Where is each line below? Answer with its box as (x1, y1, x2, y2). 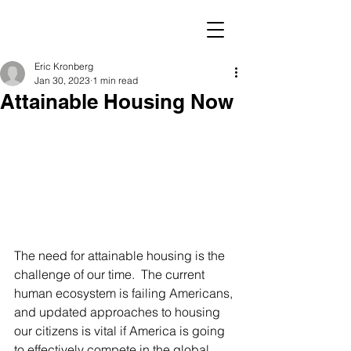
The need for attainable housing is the (14, 248, 228, 263)
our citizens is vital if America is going (14, 323, 228, 338)
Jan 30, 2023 (34, 74, 90, 86)
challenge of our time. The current (14, 266, 208, 282)
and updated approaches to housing (14, 304, 223, 320)
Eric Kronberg (34, 60, 93, 72)
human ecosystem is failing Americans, (14, 285, 236, 301)
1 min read (92, 74, 138, 86)
